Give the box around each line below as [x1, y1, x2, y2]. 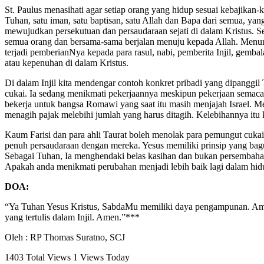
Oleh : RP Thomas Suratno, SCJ [5, 232, 125, 242]
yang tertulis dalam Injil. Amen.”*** [5, 212, 140, 222]
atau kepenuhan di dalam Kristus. [5, 57, 128, 68]
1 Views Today [73, 252, 130, 262]
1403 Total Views [5, 252, 73, 262]
